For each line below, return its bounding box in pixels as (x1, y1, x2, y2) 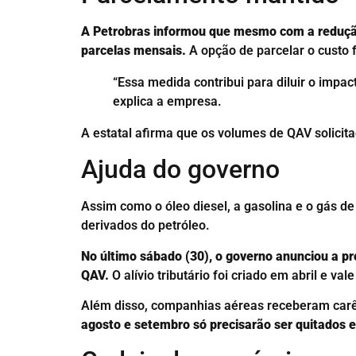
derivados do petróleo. (81, 218, 216, 234)
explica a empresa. (113, 93, 228, 109)
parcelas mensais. (81, 42, 186, 58)
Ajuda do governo (81, 154, 280, 185)
